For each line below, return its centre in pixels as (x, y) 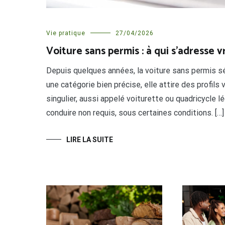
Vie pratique (66, 33)
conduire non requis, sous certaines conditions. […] (135, 113)
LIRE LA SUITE (90, 140)
